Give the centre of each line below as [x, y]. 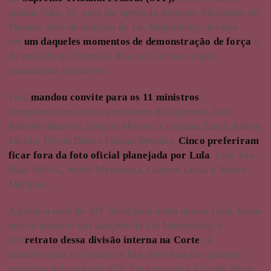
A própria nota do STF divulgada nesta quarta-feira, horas [135, 211]
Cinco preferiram [219, 140]
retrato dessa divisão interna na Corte [112, 240]
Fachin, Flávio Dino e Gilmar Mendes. [93, 140]
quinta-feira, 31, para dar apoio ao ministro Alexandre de [134, 12]
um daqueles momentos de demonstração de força [138, 41]
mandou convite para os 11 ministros [115, 97]
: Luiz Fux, [234, 155]
